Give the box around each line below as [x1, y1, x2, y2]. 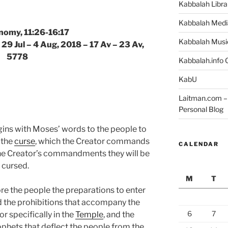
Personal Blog [178, 104, 223, 113]
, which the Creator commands [35, 136, 150, 147]
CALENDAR [178, 140, 219, 148]
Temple [75, 210, 103, 220]
